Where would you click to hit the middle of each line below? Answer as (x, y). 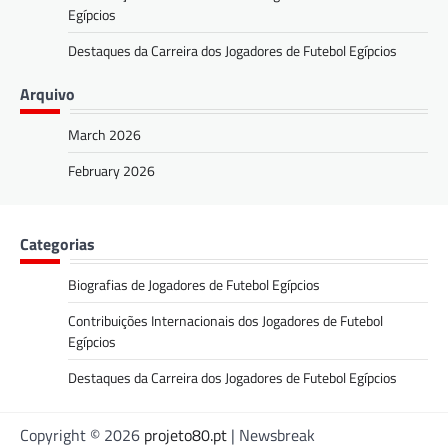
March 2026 (104, 134)
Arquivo (47, 93)
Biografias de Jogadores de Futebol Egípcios (194, 284)
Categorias (57, 243)
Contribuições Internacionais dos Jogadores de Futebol (225, 320)
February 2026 (111, 170)
